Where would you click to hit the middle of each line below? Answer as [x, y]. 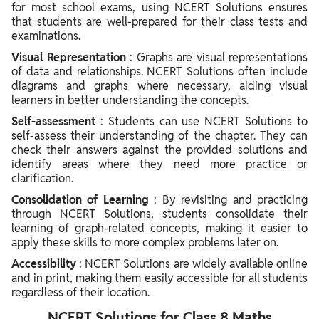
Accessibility [46, 264]
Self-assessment [56, 122]
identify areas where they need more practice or [159, 164]
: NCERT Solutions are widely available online [194, 264]
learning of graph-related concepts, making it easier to [159, 229]
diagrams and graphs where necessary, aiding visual [159, 86]
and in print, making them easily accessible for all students [159, 278]
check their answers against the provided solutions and [159, 150]
